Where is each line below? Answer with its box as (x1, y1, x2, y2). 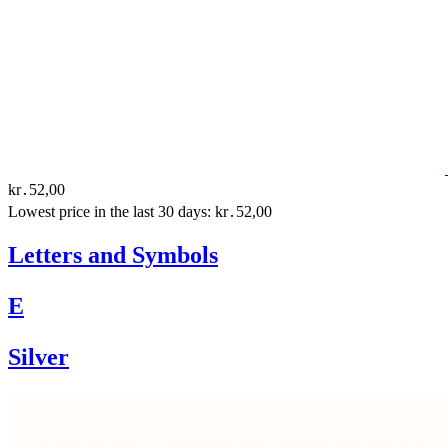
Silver (8, 343, 69, 370)
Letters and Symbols (8, 241, 218, 268)
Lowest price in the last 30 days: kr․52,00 (8, 202, 272, 220)
